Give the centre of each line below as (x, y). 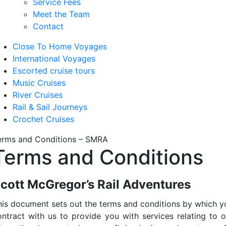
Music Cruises (39, 83)
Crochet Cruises (43, 119)
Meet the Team (61, 14)
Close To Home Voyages (60, 46)
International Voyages (54, 59)
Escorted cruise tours (54, 71)
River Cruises (38, 95)
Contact (48, 26)
